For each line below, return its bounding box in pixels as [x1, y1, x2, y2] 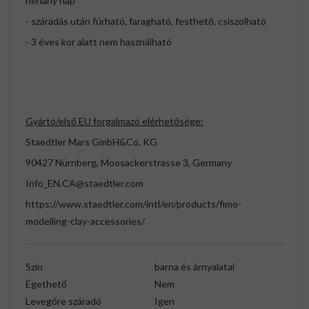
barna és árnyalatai [154, 261, 235, 273]
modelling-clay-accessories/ [26, 215, 145, 228]
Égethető [26, 278, 67, 290]
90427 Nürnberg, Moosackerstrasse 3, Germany [26, 157, 232, 169]
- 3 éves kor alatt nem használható [26, 36, 172, 48]
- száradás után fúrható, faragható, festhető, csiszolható [26, 15, 266, 28]
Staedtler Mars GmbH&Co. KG [26, 136, 157, 148]
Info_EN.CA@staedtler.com [26, 177, 143, 190]
